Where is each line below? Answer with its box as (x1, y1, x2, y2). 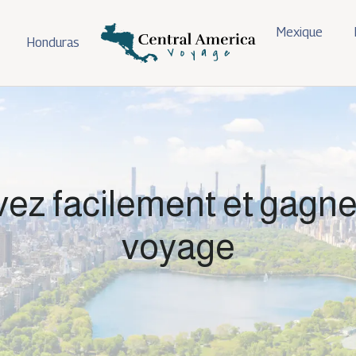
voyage (121, 226, 235, 266)
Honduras (27, 35, 79, 50)
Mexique (277, 25, 323, 40)
